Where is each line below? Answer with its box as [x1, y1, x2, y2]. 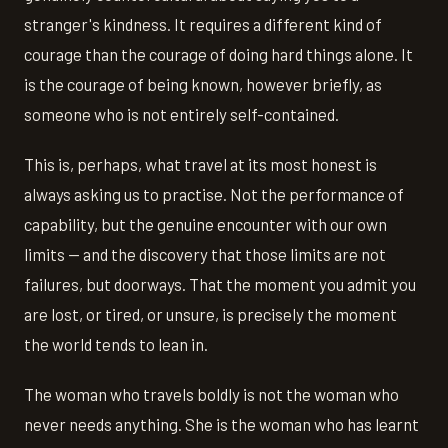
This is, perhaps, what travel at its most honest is [24, 153, 377, 174]
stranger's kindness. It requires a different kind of [24, 13, 382, 34]
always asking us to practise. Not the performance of [24, 183, 404, 204]
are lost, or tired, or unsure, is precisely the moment [24, 303, 397, 324]
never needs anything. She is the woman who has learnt [24, 413, 419, 434]
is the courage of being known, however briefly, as [24, 73, 382, 94]
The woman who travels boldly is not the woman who [24, 383, 399, 404]
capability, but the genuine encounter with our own [24, 213, 387, 234]
